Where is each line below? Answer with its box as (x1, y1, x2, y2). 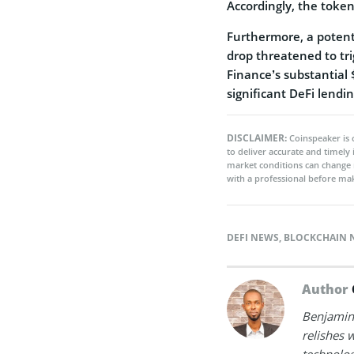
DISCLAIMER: (227, 130, 289, 145)
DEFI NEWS (227, 230, 279, 244)
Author (302, 280, 352, 298)
